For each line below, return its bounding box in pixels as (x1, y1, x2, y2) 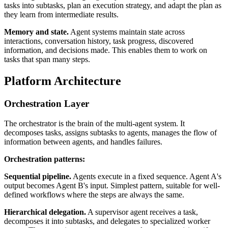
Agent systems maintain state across (69, 27, 185, 37)
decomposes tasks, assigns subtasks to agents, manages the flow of (4, 128, 217, 137)
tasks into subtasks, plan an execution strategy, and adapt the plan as (4, 1, 221, 10)
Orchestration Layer (4, 98, 89, 109)
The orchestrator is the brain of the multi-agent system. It (4, 119, 185, 128)
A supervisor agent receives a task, (86, 207, 198, 216)
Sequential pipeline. (4, 172, 71, 181)
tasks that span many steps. (4, 55, 90, 64)
